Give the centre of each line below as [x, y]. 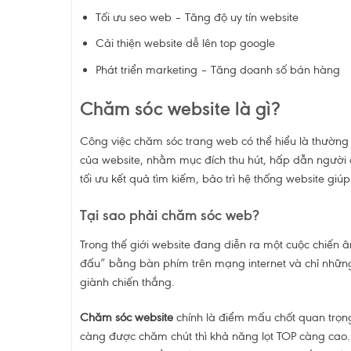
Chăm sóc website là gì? [179, 108]
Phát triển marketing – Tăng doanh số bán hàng [218, 69]
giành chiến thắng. [127, 282]
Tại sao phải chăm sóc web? [169, 215]
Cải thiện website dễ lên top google [186, 43]
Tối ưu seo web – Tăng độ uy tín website [197, 17]
